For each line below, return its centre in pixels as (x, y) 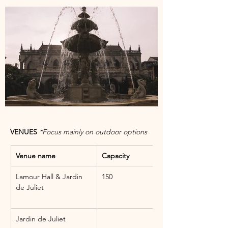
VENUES (25, 132)
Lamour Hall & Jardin (50, 176)
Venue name (36, 155)
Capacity (116, 155)
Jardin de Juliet (41, 219)
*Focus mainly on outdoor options (93, 132)
